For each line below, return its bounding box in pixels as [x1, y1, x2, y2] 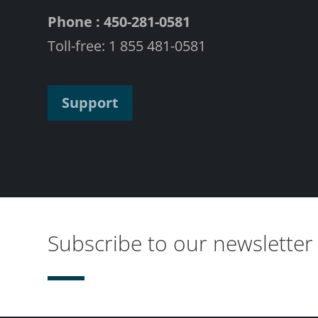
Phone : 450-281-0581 [48, 11, 191, 31]
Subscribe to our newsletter [48, 229, 314, 258]
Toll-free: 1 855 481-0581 [48, 35, 207, 55]
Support [62, 92, 119, 112]
